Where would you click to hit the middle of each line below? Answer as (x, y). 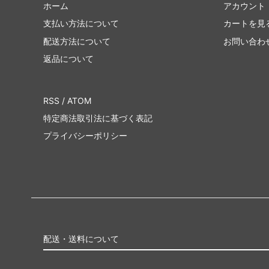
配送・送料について (81, 238)
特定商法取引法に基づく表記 (98, 118)
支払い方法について (81, 23)
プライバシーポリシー (85, 136)
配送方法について (77, 41)
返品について (68, 59)
